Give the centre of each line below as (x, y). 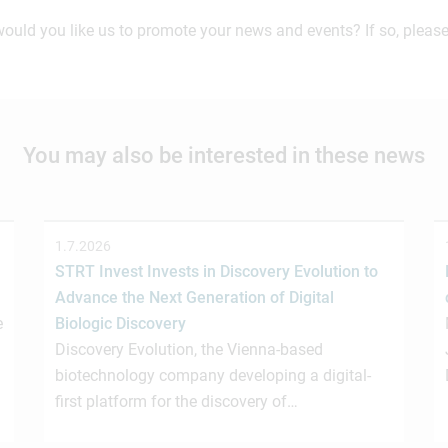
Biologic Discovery (120, 323)
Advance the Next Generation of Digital (194, 297)
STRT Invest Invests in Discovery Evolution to (216, 271)
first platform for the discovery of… (176, 401)
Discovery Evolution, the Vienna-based (189, 349)
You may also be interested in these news (224, 155)
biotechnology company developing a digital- (213, 375)
